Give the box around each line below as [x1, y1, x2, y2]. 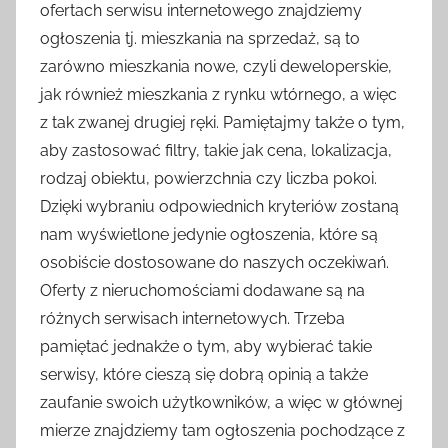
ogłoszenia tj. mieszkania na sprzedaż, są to [40, 28, 360, 48]
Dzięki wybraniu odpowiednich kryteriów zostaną [40, 196, 399, 216]
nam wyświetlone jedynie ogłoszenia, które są [40, 224, 378, 244]
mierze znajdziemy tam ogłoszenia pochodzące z [40, 420, 405, 440]
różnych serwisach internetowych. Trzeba [40, 308, 345, 328]
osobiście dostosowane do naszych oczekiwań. [40, 252, 389, 272]
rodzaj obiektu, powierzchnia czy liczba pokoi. [40, 168, 377, 188]
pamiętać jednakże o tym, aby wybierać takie [40, 336, 372, 356]
